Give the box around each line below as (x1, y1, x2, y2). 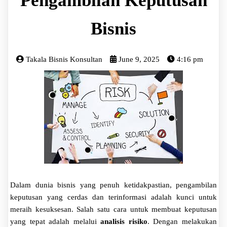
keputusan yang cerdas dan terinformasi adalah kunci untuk (10, 193, 217, 201)
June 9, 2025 (119, 55, 160, 63)
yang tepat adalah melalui (10, 217, 101, 225)
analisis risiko (100, 217, 147, 225)
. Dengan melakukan (147, 217, 217, 225)
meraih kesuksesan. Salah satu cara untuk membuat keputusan (10, 205, 217, 213)
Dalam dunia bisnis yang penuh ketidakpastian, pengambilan (10, 180, 217, 189)
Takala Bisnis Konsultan (26, 55, 102, 63)
